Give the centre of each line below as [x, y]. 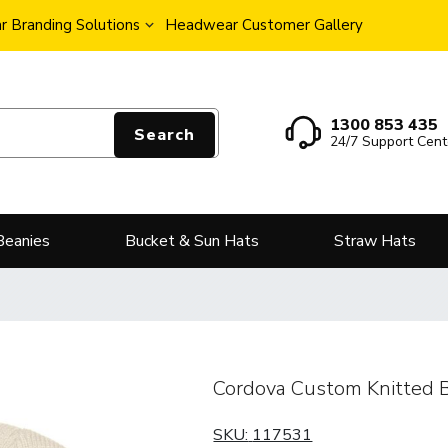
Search [164, 134]
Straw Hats [375, 241]
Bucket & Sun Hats [192, 241]
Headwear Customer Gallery [264, 25]
